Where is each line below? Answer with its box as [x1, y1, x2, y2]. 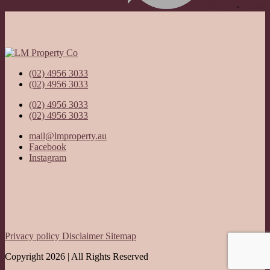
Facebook [29, 142, 66, 152]
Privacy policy [5, 231, 62, 242]
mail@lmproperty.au [29, 131, 107, 142]
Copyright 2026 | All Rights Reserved [5, 251, 148, 262]
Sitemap [105, 231, 136, 242]
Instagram [29, 152, 66, 163]
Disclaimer [62, 231, 105, 242]
